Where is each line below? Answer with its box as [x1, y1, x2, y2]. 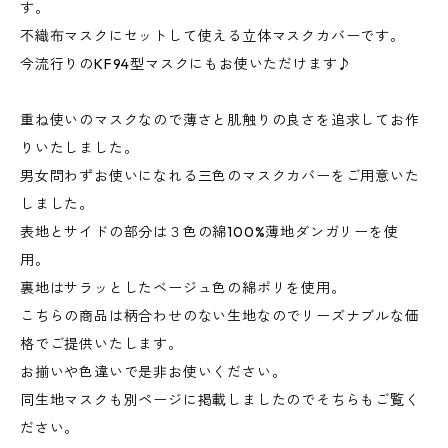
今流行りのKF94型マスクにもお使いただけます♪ [20, 55, 353, 74]
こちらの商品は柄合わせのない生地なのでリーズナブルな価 [20, 307, 420, 326]
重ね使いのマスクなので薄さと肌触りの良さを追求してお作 [20, 111, 420, 130]
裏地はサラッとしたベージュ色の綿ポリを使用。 [20, 279, 346, 298]
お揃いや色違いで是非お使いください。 [20, 363, 287, 382]
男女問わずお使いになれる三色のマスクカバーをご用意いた [20, 167, 420, 186]
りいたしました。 [20, 139, 139, 158]
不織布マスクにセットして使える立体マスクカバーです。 [20, 27, 405, 46]
